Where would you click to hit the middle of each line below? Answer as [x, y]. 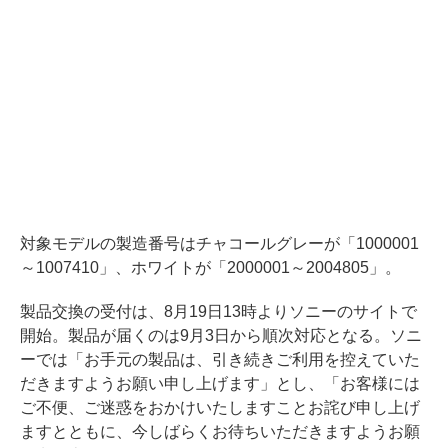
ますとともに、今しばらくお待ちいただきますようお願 [220, 432]
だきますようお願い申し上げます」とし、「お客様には [220, 384]
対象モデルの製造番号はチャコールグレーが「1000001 [219, 244]
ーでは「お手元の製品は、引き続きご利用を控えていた [220, 360]
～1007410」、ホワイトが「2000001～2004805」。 [210, 268]
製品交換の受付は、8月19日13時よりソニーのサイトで [218, 312]
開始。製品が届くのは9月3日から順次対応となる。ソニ [221, 336]
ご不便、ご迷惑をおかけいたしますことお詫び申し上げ [220, 408]
